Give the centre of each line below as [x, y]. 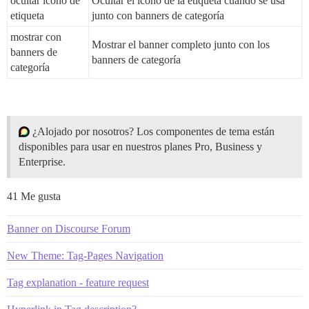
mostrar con [36, 37]
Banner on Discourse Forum [69, 228]
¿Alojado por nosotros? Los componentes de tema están [152, 131]
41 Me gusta [34, 196]
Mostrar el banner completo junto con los [181, 44]
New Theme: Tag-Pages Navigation [85, 255]
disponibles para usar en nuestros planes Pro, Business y [140, 146]
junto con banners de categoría [158, 15]
